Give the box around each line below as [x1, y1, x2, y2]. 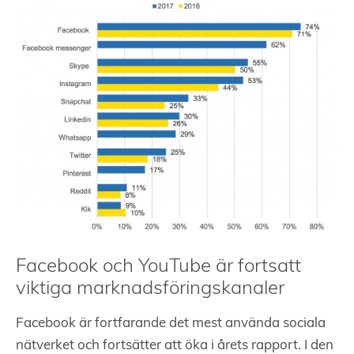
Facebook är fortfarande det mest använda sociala [16, 317, 326, 331]
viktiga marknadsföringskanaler [16, 280, 284, 299]
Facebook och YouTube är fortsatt [16, 258, 301, 277]
